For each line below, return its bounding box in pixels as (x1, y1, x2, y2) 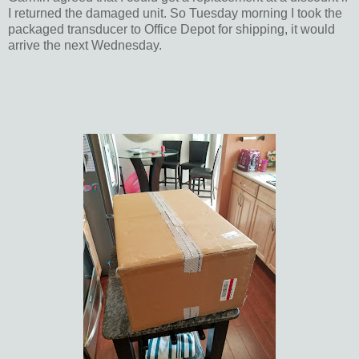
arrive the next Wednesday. (8, 38, 162, 52)
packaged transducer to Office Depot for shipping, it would (8, 22, 335, 36)
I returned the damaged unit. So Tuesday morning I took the (8, 6, 342, 20)
